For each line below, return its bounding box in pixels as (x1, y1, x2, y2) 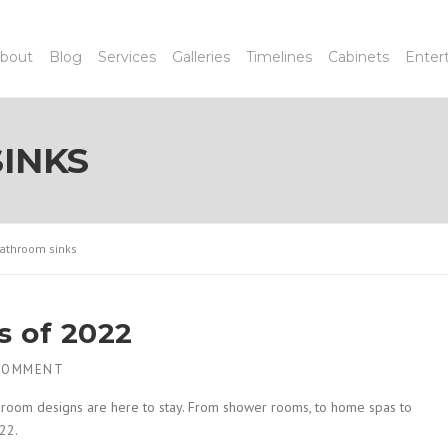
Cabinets (328, 48, 389, 66)
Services (98, 48, 156, 66)
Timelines (246, 48, 312, 66)
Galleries (172, 48, 230, 66)
